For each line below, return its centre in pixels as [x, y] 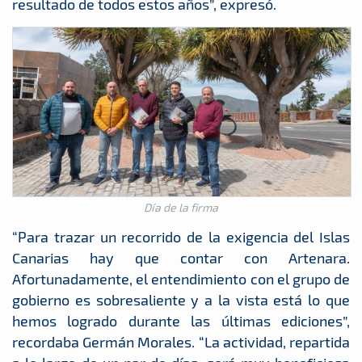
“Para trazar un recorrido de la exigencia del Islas [181, 237]
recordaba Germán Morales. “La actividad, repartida [181, 342]
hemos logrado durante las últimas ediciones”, [181, 321]
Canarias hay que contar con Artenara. [181, 258]
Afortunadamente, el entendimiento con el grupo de [181, 279]
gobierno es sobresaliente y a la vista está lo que [181, 300]
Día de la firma [181, 207]
